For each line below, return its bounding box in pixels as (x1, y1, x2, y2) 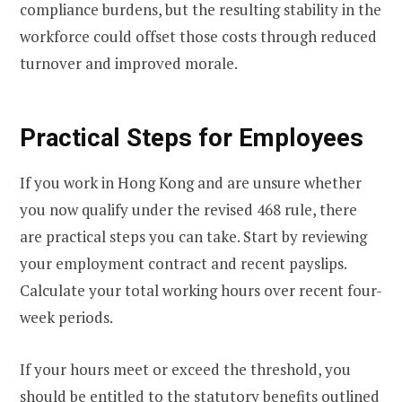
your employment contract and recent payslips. (20, 253, 346, 275)
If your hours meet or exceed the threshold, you (20, 359, 351, 380)
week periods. (20, 307, 113, 328)
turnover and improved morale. (20, 53, 238, 74)
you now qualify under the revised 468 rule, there (20, 199, 357, 221)
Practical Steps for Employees (20, 122, 363, 153)
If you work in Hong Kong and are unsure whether (20, 172, 362, 194)
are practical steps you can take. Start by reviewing (20, 226, 367, 248)
